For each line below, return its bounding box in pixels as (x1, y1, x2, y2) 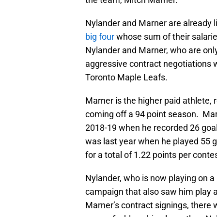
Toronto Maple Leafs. (85, 72, 168, 83)
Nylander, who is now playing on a (85, 173, 215, 184)
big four (85, 31, 114, 42)
